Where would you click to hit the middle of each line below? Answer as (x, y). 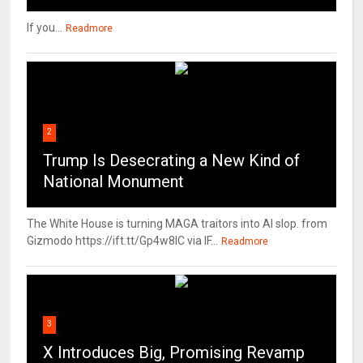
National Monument (114, 182)
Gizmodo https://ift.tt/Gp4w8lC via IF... (123, 241)
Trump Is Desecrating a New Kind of (172, 161)
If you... (45, 28)
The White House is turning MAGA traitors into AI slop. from (177, 224)
